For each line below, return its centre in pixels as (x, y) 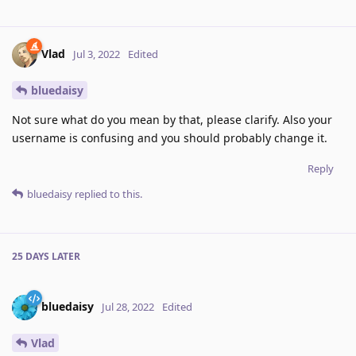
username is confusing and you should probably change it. (170, 138)
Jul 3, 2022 (97, 54)
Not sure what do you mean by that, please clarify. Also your (172, 120)
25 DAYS (31, 257)
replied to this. (107, 194)
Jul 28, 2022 (128, 306)
